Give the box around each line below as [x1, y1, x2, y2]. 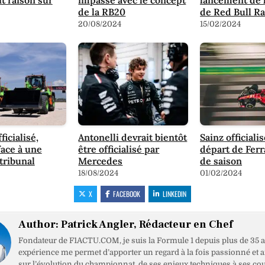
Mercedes [78, 154, 123, 167]
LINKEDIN [163, 188, 187, 199]
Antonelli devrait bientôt [78, 131, 188, 143]
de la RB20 [78, 5, 126, 18]
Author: [18, 217, 61, 231]
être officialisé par [78, 143, 160, 155]
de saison [200, 154, 243, 167]
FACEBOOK [113, 188, 141, 199]
